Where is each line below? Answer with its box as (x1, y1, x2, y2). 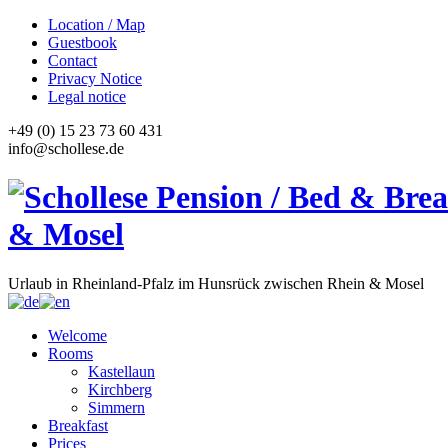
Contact (48, 52, 97, 69)
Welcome (48, 326, 107, 344)
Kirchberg (88, 380, 152, 398)
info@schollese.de (8, 140, 124, 157)
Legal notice (48, 88, 126, 105)
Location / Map (48, 16, 145, 33)
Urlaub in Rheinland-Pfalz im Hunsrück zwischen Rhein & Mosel (8, 274, 424, 292)
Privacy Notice (48, 70, 142, 87)
